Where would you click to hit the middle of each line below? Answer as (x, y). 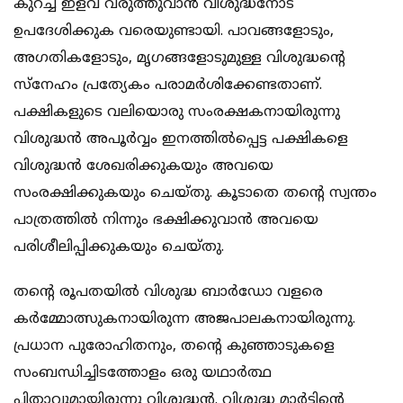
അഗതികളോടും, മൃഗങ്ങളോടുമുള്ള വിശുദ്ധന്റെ (179, 58)
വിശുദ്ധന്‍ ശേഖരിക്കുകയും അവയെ (143, 166)
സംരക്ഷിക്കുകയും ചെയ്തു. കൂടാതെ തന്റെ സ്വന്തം (195, 193)
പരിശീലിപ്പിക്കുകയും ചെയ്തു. (119, 247)
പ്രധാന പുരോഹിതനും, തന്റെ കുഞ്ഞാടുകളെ (174, 346)
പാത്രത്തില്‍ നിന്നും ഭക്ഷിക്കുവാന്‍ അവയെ (166, 220)
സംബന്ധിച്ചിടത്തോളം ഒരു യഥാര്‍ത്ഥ (143, 373)
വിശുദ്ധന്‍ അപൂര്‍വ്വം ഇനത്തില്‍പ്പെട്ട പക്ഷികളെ (181, 139)
